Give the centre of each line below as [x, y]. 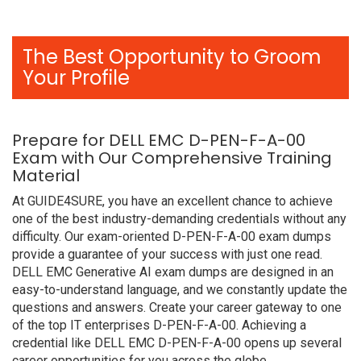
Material [46, 176]
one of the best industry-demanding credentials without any [179, 219]
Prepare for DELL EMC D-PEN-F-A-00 [159, 140]
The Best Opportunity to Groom [172, 57]
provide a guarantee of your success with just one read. [167, 254]
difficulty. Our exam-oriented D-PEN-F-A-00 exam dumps [172, 237]
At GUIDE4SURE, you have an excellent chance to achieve [172, 201]
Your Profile [76, 78]
